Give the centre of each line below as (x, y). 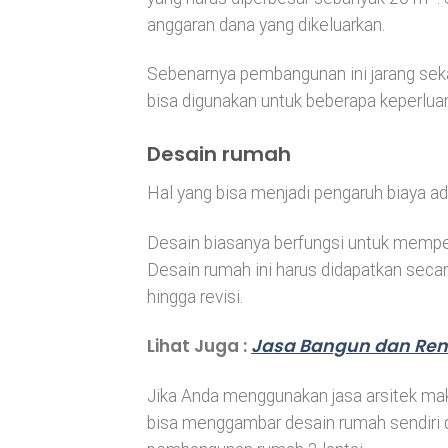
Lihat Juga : (199, 346)
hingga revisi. (195, 296)
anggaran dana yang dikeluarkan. (266, 24)
